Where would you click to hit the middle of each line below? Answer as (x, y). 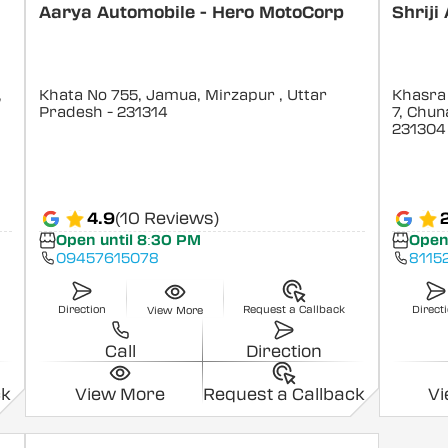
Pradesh (70, 112)
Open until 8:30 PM (129, 240)
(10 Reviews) (166, 219)
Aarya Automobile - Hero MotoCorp (191, 12)
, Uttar (302, 95)
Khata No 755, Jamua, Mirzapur (158, 95)
